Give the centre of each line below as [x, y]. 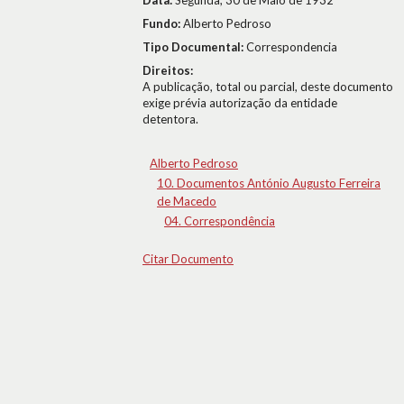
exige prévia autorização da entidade [240, 103]
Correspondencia [292, 47]
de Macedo [187, 201]
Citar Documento [188, 259]
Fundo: [163, 23]
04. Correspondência [220, 221]
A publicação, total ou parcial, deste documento [268, 87]
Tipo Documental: [194, 47]
